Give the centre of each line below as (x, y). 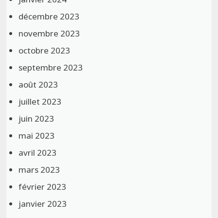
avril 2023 (38, 153)
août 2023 (38, 85)
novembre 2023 (49, 34)
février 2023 (43, 187)
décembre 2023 (49, 17)
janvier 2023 (43, 204)
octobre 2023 (45, 51)
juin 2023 (36, 119)
